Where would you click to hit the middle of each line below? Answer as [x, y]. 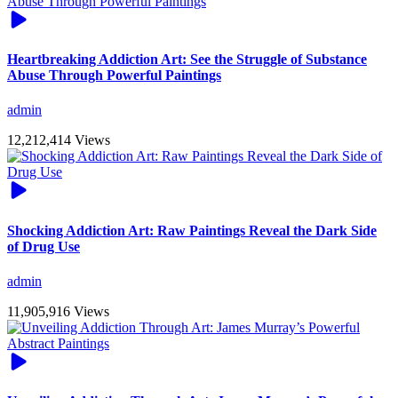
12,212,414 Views [59, 140]
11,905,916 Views [58, 311]
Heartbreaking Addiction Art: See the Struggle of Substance [187, 60]
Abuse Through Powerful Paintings [114, 76]
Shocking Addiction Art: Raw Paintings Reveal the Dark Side [192, 230]
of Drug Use [44, 246]
